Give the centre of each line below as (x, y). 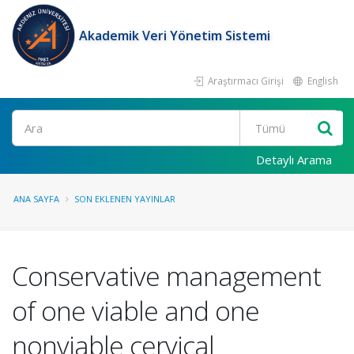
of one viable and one (136, 311)
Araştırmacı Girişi (245, 81)
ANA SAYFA (36, 199)
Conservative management (166, 276)
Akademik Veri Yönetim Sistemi (175, 36)
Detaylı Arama (294, 160)
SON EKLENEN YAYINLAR (125, 199)
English (322, 81)
